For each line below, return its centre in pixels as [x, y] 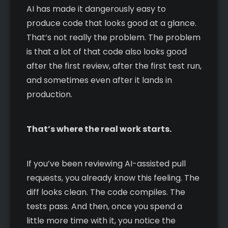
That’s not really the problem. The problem [113, 37]
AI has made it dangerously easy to [96, 9]
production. [49, 94]
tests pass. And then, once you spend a [104, 206]
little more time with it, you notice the [101, 220]
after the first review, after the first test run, [114, 66]
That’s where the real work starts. [99, 129]
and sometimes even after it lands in [99, 80]
